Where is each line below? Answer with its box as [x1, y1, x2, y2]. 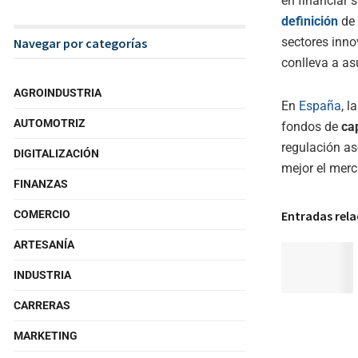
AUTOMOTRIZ [14, 117, 86, 129]
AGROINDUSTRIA [14, 86, 101, 99]
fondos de [281, 118, 341, 134]
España [299, 97, 341, 113]
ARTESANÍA [14, 238, 74, 251]
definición [281, 13, 338, 29]
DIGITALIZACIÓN [14, 147, 99, 160]
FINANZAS [14, 177, 68, 190]
